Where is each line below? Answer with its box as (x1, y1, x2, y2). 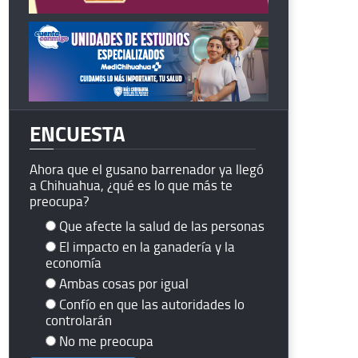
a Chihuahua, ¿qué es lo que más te (30, 175, 233, 194)
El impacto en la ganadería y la (59, 237, 235, 256)
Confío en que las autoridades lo (59, 294, 245, 313)
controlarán (46, 310, 112, 329)
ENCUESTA (30, 117, 125, 149)
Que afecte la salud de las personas (59, 216, 265, 235)
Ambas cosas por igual (59, 273, 189, 292)
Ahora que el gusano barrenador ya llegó (30, 159, 264, 178)
